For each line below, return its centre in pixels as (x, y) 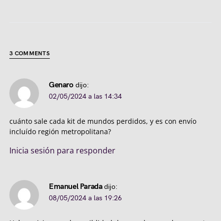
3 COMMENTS (30, 54)
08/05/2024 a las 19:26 (85, 198)
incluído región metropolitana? (60, 132)
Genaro (61, 85)
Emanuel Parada (76, 187)
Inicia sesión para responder (62, 151)
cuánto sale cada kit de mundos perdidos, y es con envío (103, 121)
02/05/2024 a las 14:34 (85, 97)
